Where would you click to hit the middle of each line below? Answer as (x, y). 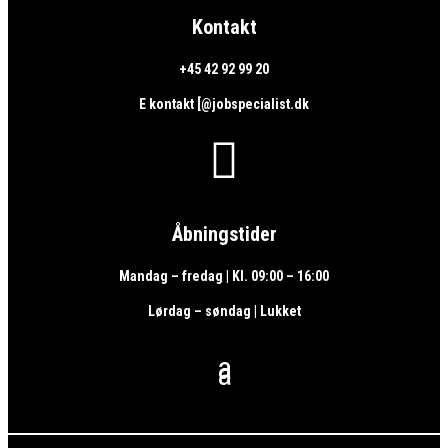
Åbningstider (224, 234)
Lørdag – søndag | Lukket (224, 311)
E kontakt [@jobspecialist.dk (224, 103)
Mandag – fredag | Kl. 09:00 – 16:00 (224, 276)
